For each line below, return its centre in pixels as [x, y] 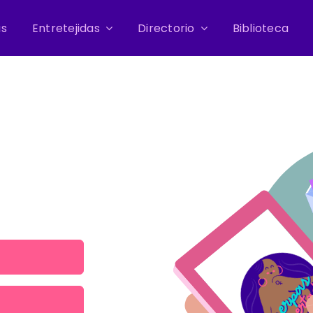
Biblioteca [261, 28]
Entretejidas [66, 28]
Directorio [166, 28]
